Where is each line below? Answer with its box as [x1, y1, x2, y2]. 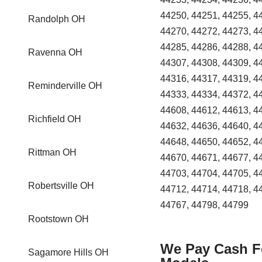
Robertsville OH [28, 181, 94, 191]
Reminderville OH [28, 81, 102, 91]
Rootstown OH [28, 214, 89, 224]
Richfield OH [28, 114, 81, 124]
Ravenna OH [28, 47, 82, 57]
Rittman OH [28, 147, 77, 157]
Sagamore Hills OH [28, 247, 109, 257]
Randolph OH [28, 14, 85, 24]
